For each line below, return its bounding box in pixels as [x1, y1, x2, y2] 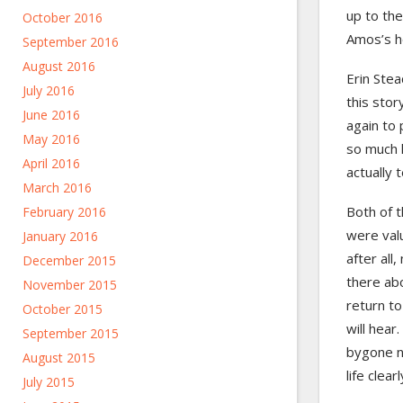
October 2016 [22, 9, 103, 26]
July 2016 [22, 82, 75, 99]
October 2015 [22, 300, 103, 318]
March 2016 [22, 179, 92, 196]
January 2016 [22, 228, 98, 245]
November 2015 [22, 276, 117, 293]
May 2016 [22, 130, 80, 148]
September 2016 [22, 33, 119, 50]
